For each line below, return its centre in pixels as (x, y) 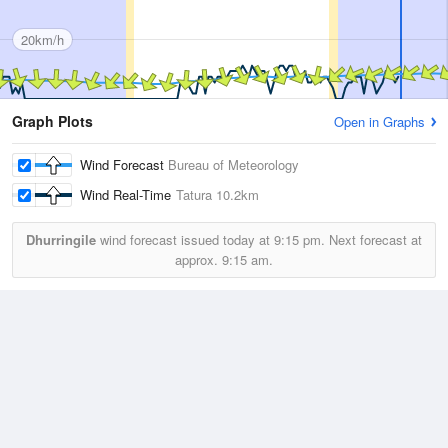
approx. (198, 260)
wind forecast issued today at (185, 240)
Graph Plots (52, 121)
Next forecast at (373, 240)
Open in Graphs (379, 122)
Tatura (194, 195)
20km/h (42, 39)
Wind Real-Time (128, 195)
